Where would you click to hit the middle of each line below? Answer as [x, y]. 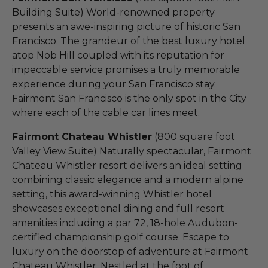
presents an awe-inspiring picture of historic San [126, 26]
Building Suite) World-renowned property [113, 12]
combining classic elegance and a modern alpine [128, 179]
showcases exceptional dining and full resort [118, 208]
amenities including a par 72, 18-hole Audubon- [125, 223]
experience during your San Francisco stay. [114, 84]
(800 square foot [194, 136]
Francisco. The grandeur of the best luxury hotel [129, 41]
